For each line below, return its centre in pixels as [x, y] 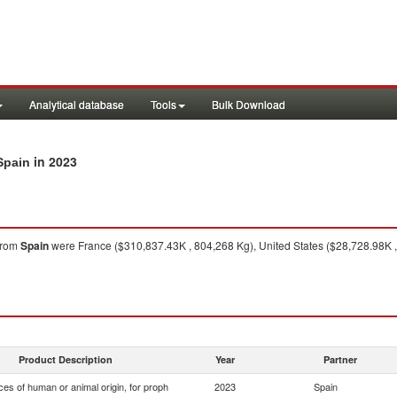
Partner [340, 359]
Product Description [66, 359]
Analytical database [77, 104]
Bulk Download [249, 104]
